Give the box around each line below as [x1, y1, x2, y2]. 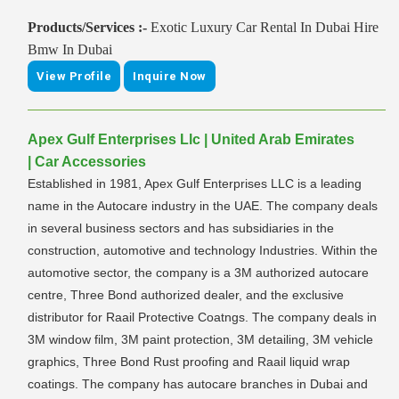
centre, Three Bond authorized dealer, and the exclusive [28, 288, 344, 303]
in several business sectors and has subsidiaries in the [28, 221, 334, 236]
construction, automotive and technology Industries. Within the [28, 243, 378, 258]
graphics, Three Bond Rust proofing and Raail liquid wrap [28, 354, 350, 370]
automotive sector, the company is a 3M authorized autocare [28, 265, 369, 281]
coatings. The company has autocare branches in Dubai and [28, 377, 368, 392]
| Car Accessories [28, 154, 146, 170]
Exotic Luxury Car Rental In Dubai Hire [151, 20, 379, 36]
